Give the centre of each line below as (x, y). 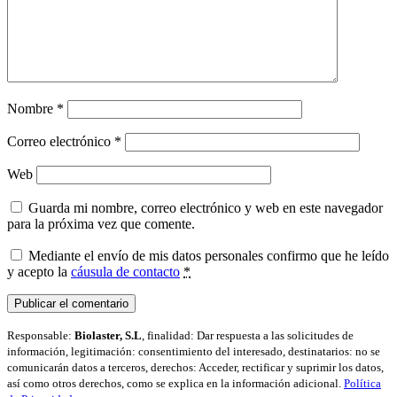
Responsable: (41, 335)
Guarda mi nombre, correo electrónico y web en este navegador (206, 207)
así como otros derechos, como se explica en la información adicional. (175, 383)
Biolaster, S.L (108, 335)
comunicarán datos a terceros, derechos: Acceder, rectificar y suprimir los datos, (195, 367)
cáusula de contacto (125, 271)
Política (362, 383)
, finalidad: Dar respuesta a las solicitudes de (248, 335)
